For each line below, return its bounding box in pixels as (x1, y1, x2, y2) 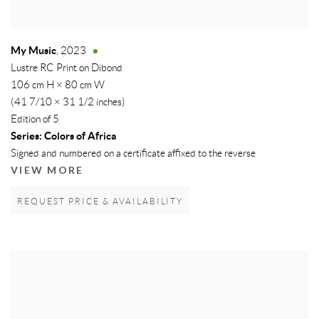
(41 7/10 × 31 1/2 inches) (11, 97, 125, 109)
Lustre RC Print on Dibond (11, 63, 122, 75)
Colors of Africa (42, 130, 116, 143)
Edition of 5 (11, 114, 59, 126)
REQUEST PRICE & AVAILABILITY (17, 197, 184, 207)
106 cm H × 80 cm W (11, 80, 105, 92)
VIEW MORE (11, 164, 84, 177)
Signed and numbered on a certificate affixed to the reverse (11, 148, 256, 160)
